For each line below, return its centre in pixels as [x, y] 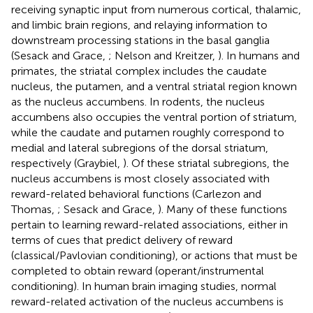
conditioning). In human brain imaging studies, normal [144, 286]
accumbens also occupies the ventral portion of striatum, [154, 117]
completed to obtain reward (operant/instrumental [138, 270]
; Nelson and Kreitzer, [163, 55]
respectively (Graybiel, [67, 163]
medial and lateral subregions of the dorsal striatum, [140, 147]
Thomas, [34, 209]
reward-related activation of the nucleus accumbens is [147, 301]
